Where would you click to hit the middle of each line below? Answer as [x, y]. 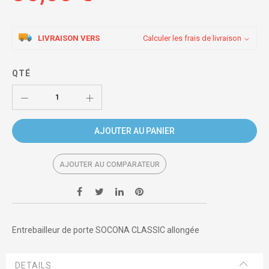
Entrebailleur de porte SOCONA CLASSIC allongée [106, 230]
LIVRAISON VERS [69, 38]
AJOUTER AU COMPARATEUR [109, 165]
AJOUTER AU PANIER [134, 131]
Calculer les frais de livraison [192, 38]
